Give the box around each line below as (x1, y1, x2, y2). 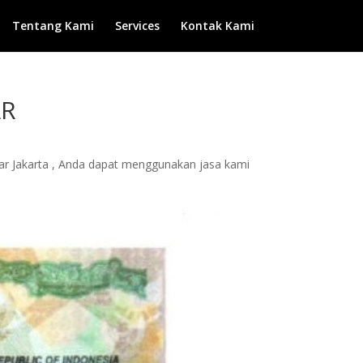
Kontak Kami (180, 18, 254, 33)
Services (114, 18, 160, 33)
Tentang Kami (11, 18, 94, 33)
